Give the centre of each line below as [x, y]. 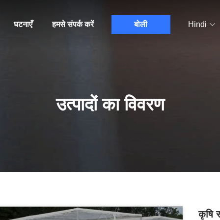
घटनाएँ [23, 24]
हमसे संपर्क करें [73, 24]
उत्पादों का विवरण [110, 104]
